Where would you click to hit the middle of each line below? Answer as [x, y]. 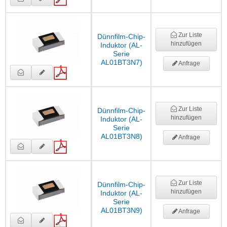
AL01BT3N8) [121, 137]
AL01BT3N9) [121, 211]
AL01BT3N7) [121, 63]
